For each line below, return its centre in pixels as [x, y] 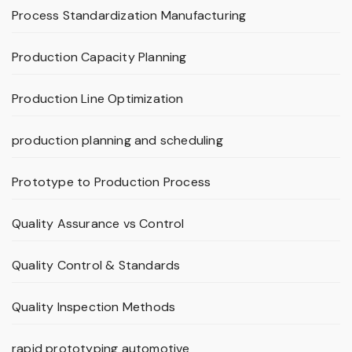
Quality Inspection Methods [94, 307]
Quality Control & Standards [96, 266]
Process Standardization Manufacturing [129, 16]
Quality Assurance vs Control [98, 224]
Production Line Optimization [98, 99]
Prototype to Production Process [112, 182]
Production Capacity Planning [99, 57]
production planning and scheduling [117, 141]
